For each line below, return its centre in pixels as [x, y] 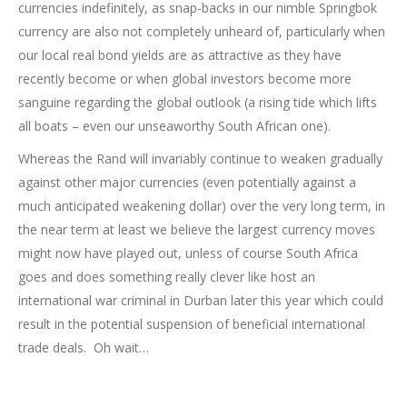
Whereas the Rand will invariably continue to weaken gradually [200, 159]
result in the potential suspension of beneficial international [192, 324]
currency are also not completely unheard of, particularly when [202, 32]
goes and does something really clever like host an [167, 277]
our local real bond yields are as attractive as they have [180, 55]
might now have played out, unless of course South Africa [188, 253]
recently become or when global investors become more [185, 79]
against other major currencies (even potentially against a [187, 183]
